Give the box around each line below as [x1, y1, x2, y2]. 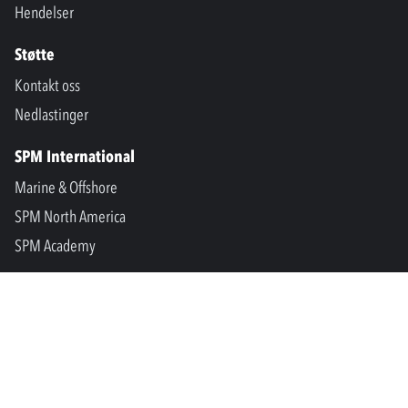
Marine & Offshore [15, 177, 117, 198]
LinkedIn [58, 315, 105, 334]
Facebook [58, 355, 106, 374]
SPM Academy [15, 235, 96, 256]
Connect [15, 277, 69, 298]
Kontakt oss [15, 75, 80, 96]
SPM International [15, 146, 135, 167]
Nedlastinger [15, 104, 88, 125]
